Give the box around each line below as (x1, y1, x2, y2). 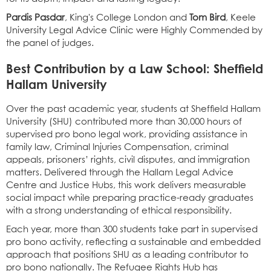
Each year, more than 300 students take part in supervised (6, 224, 258, 234)
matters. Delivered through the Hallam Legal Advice (6, 168, 233, 177)
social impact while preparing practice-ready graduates (6, 193, 253, 203)
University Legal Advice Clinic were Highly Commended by (6, 25, 263, 35)
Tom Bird (189, 13, 226, 22)
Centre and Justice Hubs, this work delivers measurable (6, 180, 246, 190)
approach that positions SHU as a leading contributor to (6, 250, 249, 260)
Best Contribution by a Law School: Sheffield (6, 60, 263, 76)
